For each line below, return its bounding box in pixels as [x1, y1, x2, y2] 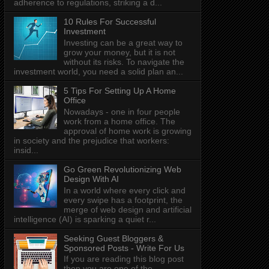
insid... [14, 145, 38, 155]
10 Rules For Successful [63, 17, 156, 27]
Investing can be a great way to [63, 37, 183, 47]
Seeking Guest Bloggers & [63, 233, 163, 243]
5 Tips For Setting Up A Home [63, 85, 176, 95]
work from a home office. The [63, 116, 175, 126]
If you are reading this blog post [63, 254, 184, 264]
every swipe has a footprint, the [63, 195, 183, 205]
